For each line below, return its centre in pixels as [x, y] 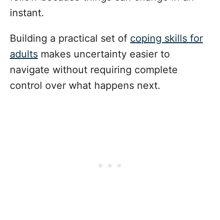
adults [24, 54]
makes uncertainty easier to [104, 54]
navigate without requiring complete [94, 70]
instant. [27, 13]
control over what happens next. [85, 86]
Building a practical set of [70, 39]
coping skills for [166, 39]
